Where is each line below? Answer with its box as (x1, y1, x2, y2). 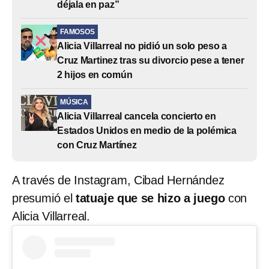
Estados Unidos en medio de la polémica (57, 125, 237, 136)
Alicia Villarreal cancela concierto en (57, 110, 216, 121)
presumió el (12, 191, 76, 205)
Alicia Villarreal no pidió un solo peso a (57, 40, 227, 51)
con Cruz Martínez (57, 139, 137, 150)
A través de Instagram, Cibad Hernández (12, 173, 225, 187)
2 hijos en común (57, 69, 133, 80)
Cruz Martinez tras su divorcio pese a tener (57, 55, 244, 65)
